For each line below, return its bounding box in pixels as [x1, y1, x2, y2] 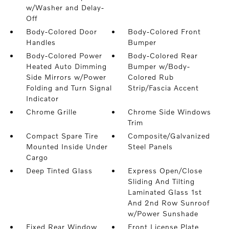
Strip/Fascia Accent [128, 83, 199, 92]
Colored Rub [128, 73, 174, 81]
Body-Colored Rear [128, 51, 198, 60]
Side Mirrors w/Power [26, 73, 106, 81]
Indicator [26, 94, 59, 103]
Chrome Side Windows [128, 107, 212, 116]
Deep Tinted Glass [26, 166, 93, 175]
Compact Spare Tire [26, 131, 98, 140]
